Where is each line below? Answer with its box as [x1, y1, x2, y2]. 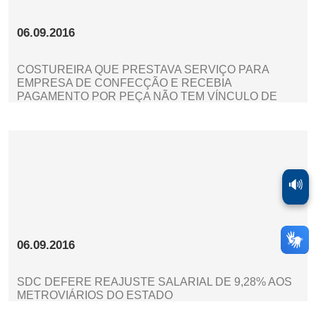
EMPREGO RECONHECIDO [17, 104, 164, 116]
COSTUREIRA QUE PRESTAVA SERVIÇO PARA [17, 63, 269, 76]
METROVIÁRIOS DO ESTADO [17, 289, 173, 302]
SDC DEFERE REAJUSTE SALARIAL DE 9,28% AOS [17, 276, 292, 288]
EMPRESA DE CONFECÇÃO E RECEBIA [17, 77, 231, 90]
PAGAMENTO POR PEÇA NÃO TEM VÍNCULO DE [17, 90, 277, 103]
